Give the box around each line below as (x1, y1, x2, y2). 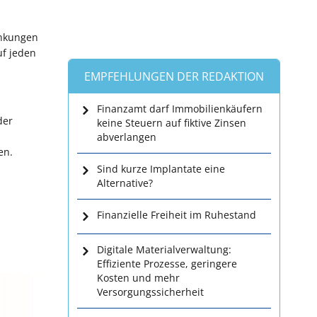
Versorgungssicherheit (97, 285, 204, 299)
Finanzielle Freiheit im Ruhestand (97, 208, 256, 221)
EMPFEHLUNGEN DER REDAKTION (84, 69, 264, 84)
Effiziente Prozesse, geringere (97, 257, 237, 270)
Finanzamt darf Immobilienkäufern (97, 102, 263, 115)
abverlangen (97, 130, 156, 144)
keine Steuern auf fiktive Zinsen (97, 116, 246, 129)
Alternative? (97, 176, 153, 190)
